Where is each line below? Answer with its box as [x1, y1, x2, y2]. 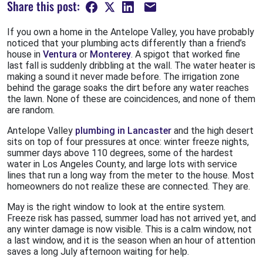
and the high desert [171, 125, 254, 137]
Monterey [90, 49, 131, 60]
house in [7, 49, 43, 60]
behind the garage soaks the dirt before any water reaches [7, 82, 249, 94]
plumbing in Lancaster [75, 125, 171, 137]
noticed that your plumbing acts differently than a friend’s [7, 38, 246, 49]
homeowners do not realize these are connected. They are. [7, 181, 250, 193]
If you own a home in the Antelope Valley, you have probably [7, 26, 254, 38]
